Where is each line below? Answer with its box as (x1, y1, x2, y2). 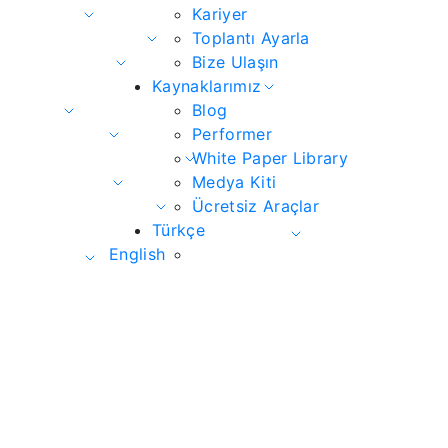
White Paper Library (192, 147, 349, 168)
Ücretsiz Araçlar (192, 195, 320, 216)
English (109, 243, 166, 264)
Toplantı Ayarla (192, 27, 310, 48)
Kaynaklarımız (152, 75, 262, 96)
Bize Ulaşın (192, 51, 279, 72)
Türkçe (152, 219, 205, 240)
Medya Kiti (192, 171, 277, 192)
